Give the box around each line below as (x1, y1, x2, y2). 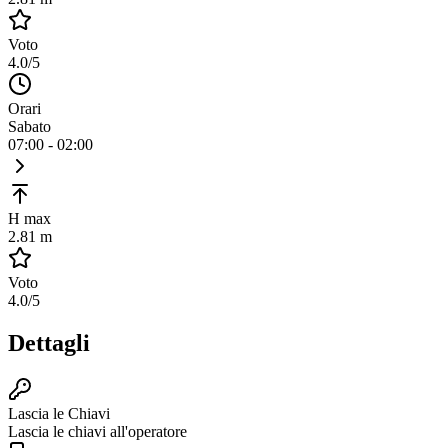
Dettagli (8, 329, 90, 356)
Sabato (8, 117, 51, 135)
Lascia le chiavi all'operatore (8, 422, 187, 440)
